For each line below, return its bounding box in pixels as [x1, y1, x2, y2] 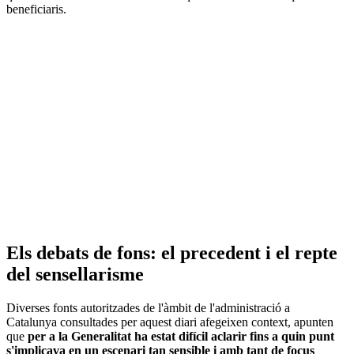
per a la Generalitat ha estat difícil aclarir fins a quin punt [28, 330, 334, 344]
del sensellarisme [6, 264, 144, 285]
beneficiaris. [6, 2, 66, 17]
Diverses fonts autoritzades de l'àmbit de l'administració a [6, 301, 290, 315]
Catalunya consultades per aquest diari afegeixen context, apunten [6, 315, 333, 330]
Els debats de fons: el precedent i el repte [6, 243, 337, 264]
